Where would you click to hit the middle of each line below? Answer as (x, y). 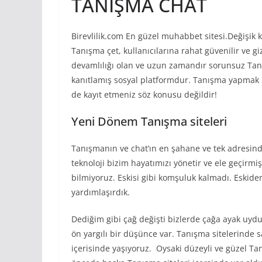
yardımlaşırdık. (101, 192)
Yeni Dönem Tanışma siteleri (149, 121)
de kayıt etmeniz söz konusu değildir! (144, 94)
